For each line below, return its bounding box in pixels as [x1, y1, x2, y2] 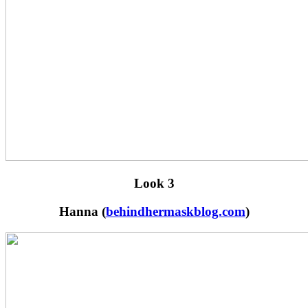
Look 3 [133, 176, 175, 191]
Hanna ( [58, 203, 106, 219]
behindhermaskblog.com [105, 203, 245, 219]
